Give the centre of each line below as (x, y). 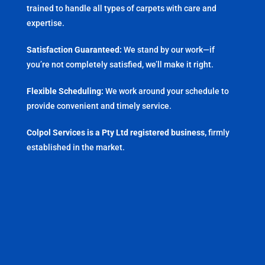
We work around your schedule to (166, 91)
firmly (218, 132)
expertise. (45, 23)
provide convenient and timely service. (99, 106)
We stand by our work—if (168, 49)
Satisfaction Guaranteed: (74, 49)
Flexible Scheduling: (65, 91)
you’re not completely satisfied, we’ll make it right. (120, 64)
